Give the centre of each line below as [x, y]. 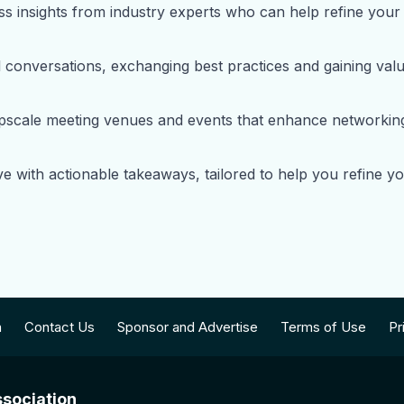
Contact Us [59, 326]
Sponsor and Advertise [187, 326]
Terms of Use [323, 326]
